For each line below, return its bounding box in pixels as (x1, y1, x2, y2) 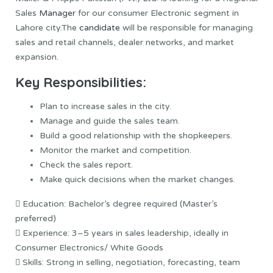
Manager (39, 8, 76, 19)
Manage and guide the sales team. (40, 115, 180, 126)
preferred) (15, 213, 56, 224)
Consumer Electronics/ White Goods (15, 242, 163, 253)
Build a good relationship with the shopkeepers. (40, 130, 232, 141)
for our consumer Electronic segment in (76, 8, 239, 19)
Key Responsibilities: (15, 74, 146, 91)
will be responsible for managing (120, 23, 253, 34)
